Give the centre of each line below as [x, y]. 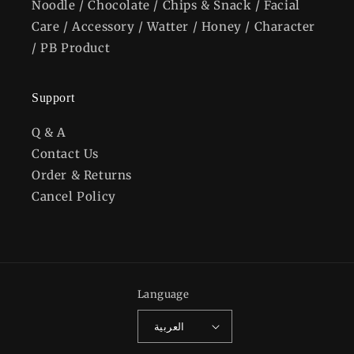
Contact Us [65, 154]
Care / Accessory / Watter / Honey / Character [174, 26]
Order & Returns [82, 175]
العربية [169, 326]
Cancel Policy [74, 196]
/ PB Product [71, 48]
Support [53, 98]
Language [164, 294]
